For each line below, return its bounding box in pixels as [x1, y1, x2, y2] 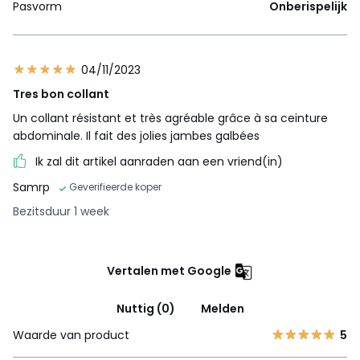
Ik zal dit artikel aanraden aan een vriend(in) [35, 153, 283, 170]
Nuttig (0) [116, 300, 175, 317]
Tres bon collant [13, 85, 109, 102]
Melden [200, 300, 244, 317]
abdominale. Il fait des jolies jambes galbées [13, 127, 260, 144]
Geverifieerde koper [69, 179, 162, 194]
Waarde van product [13, 326, 129, 343]
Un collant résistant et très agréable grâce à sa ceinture [13, 109, 328, 126]
